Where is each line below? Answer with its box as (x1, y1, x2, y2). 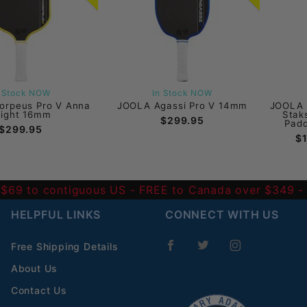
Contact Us (10, 284, 67, 296)
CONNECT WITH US (165, 208, 280, 221)
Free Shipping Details (10, 241, 119, 252)
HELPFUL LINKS (10, 208, 101, 221)
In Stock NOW (152, 87, 212, 98)
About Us (10, 262, 58, 274)
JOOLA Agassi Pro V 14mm (116, 99, 248, 111)
